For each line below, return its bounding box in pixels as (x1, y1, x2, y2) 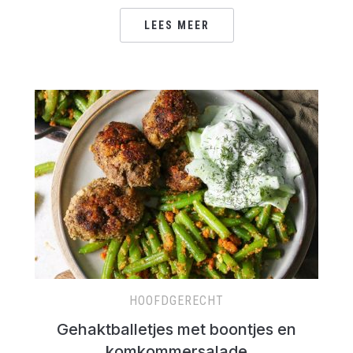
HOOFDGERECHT (129, 293, 224, 308)
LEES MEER (143, 19, 210, 32)
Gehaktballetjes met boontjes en (57, 320, 296, 339)
